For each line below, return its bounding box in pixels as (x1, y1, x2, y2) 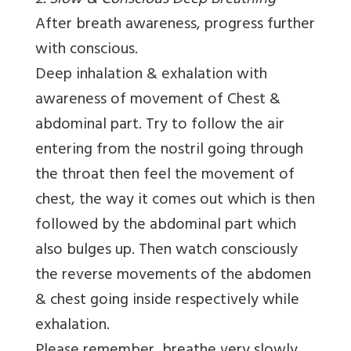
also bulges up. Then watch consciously (35, 237, 298, 266)
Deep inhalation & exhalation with (35, 61, 267, 91)
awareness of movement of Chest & (35, 86, 280, 116)
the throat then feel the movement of (35, 161, 295, 191)
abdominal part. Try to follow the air (35, 111, 284, 141)
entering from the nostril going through (35, 136, 303, 166)
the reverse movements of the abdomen (35, 262, 311, 291)
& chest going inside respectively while (35, 287, 299, 317)
